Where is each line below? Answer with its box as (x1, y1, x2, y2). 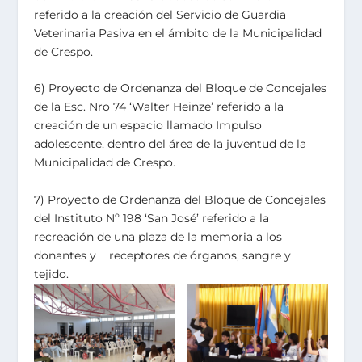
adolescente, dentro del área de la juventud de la (34, 137, 307, 152)
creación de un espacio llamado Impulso (34, 118, 263, 133)
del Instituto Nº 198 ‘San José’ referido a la (34, 210, 270, 225)
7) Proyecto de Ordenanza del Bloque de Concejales (34, 192, 326, 207)
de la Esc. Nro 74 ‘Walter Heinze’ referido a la (34, 99, 284, 115)
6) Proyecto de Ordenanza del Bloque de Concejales (34, 81, 327, 96)
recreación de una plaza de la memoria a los (34, 229, 283, 244)
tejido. (34, 266, 69, 281)
